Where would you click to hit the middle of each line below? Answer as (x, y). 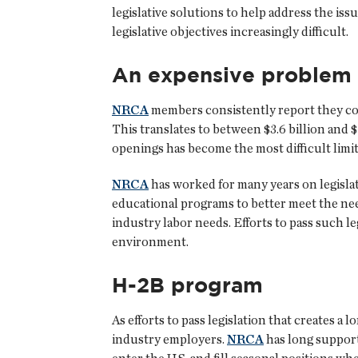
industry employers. (169, 340)
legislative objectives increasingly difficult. (230, 32)
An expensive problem (232, 74)
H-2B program (187, 285)
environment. (150, 242)
